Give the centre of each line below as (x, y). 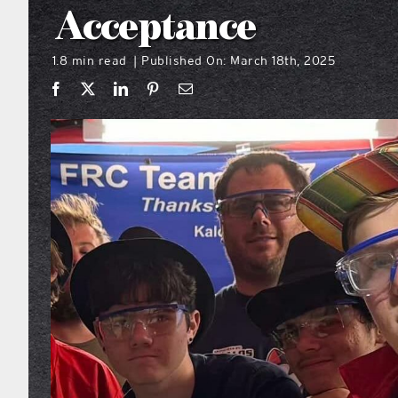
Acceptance (155, 28)
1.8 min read (89, 60)
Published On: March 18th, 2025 (239, 60)
